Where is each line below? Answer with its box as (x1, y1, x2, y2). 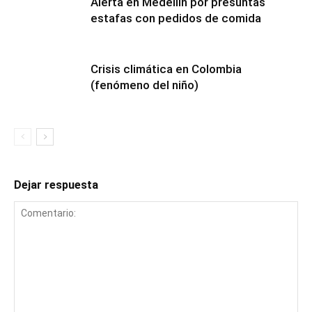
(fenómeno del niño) (91, 78, 198, 92)
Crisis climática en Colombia (91, 62, 242, 76)
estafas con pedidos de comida (91, 11, 261, 25)
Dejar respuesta (14, 178, 98, 192)
